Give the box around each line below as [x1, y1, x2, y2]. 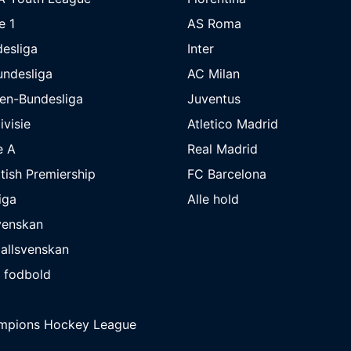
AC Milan [187, 66, 240, 82]
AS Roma [187, 16, 241, 32]
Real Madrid [187, 141, 258, 157]
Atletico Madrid [187, 116, 278, 132]
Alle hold [187, 191, 239, 208]
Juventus [187, 91, 241, 107]
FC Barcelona [187, 166, 266, 183]
